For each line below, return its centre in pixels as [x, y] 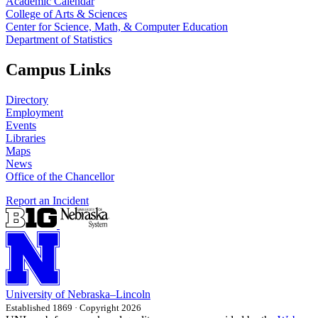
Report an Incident [47, 201]
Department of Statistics [59, 40]
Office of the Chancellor [60, 177]
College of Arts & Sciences [66, 14]
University [29, 295]
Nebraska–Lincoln [109, 295]
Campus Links [58, 70]
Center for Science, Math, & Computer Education [117, 27]
